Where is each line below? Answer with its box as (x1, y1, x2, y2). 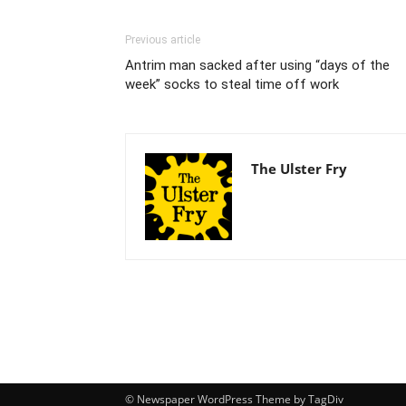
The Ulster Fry (251, 159, 347, 178)
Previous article (125, 34, 200, 46)
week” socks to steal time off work (125, 76, 339, 92)
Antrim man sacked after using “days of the (125, 57, 390, 73)
